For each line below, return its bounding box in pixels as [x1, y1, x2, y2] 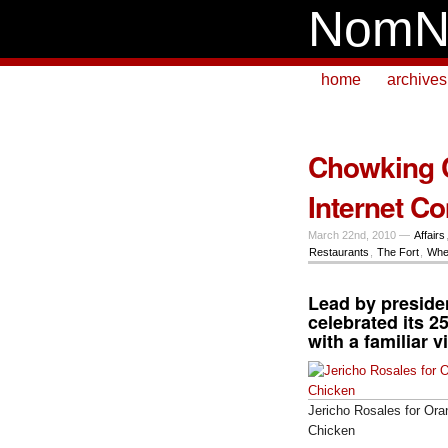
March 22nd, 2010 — [308, 229, 413, 241]
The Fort [376, 246, 419, 258]
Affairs [413, 229, 445, 241]
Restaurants [308, 246, 369, 258]
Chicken [308, 422, 355, 438]
